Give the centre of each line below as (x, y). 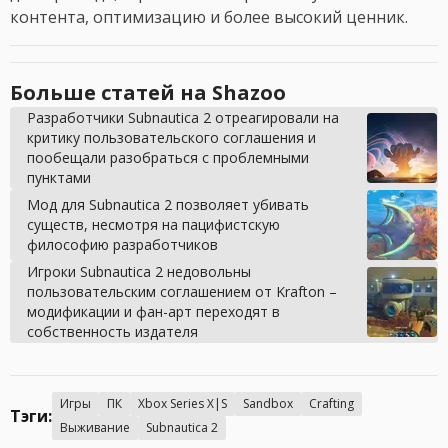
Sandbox (268, 403)
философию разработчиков (122, 244)
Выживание (95, 427)
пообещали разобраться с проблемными (168, 157)
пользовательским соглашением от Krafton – (182, 291)
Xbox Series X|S (182, 403)
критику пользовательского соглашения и (171, 137)
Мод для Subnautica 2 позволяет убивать (168, 204)
